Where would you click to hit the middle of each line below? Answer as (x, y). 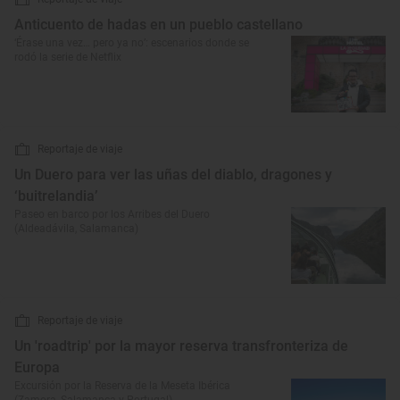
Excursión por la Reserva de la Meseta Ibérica (122, 386)
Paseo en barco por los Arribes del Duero (112, 214)
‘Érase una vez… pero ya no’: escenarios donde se (132, 43)
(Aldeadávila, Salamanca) (76, 229)
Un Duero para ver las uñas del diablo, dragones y (173, 175)
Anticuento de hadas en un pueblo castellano (158, 25)
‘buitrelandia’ (56, 196)
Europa (37, 367)
